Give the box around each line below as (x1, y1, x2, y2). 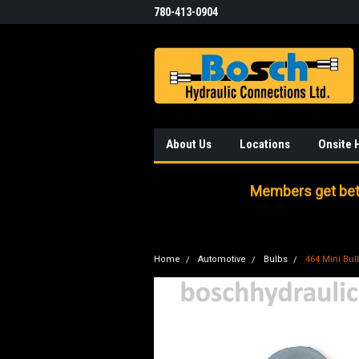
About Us (166, 137, 212, 151)
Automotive (198, 254, 246, 264)
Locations (240, 137, 290, 151)
